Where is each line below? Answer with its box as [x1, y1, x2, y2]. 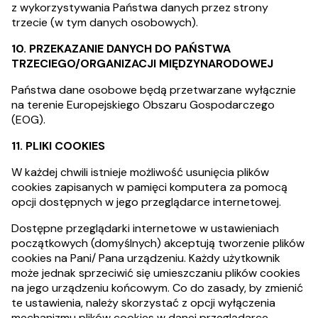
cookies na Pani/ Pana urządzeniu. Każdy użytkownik [11, 251, 280, 265]
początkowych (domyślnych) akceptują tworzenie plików [11, 236, 305, 251]
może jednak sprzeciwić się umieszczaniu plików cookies [11, 265, 300, 280]
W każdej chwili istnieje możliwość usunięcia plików [11, 165, 269, 180]
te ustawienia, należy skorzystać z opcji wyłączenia [11, 295, 275, 310]
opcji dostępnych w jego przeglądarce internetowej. [11, 194, 281, 209]
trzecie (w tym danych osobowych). [11, 15, 198, 30]
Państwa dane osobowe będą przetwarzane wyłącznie [11, 82, 296, 97]
